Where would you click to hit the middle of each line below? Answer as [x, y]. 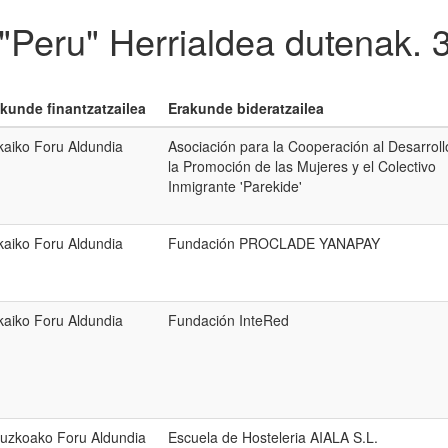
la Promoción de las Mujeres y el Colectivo [302, 166]
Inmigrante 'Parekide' [235, 186]
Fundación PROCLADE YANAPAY [274, 243]
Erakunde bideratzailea [246, 108]
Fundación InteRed [228, 320]
